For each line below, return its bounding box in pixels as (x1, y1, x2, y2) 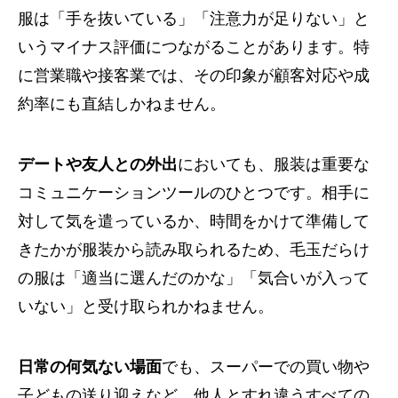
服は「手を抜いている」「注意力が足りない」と (18, 10, 370, 28)
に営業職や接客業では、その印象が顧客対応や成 (18, 67, 370, 84)
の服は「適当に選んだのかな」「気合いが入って (18, 269, 370, 287)
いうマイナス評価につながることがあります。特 (18, 38, 370, 56)
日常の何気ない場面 (18, 358, 162, 376)
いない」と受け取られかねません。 (18, 298, 274, 315)
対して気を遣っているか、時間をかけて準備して (18, 212, 370, 230)
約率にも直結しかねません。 (18, 95, 226, 113)
